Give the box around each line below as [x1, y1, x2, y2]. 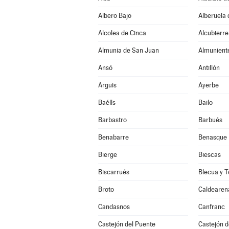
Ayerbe [198, 81, 219, 89]
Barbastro [98, 116, 127, 124]
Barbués [198, 116, 222, 124]
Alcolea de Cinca [98, 29, 146, 37]
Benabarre [98, 133, 129, 141]
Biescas [198, 151, 221, 158]
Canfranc [198, 203, 225, 211]
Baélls [98, 99, 116, 106]
